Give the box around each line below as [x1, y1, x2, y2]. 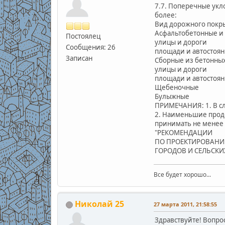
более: [154, 11, 177, 20]
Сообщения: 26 [65, 43, 116, 52]
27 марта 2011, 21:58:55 [153, 200, 217, 208]
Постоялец [65, 32, 100, 41]
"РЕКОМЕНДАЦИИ [154, 128, 212, 138]
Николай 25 [74, 198, 124, 210]
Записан [65, 54, 92, 63]
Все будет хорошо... [153, 170, 211, 179]
